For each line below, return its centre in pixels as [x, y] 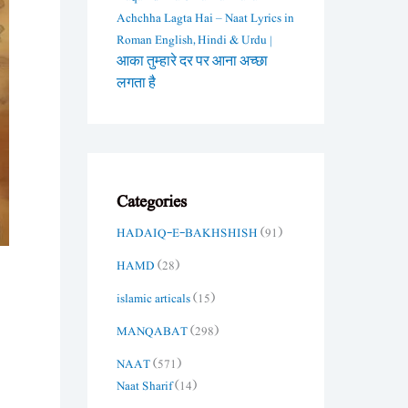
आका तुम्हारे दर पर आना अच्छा [192, 61]
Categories [152, 201]
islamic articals [153, 298]
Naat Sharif [144, 386]
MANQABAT [152, 331]
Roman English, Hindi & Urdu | [194, 40]
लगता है [136, 83]
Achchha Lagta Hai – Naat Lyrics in [205, 18]
